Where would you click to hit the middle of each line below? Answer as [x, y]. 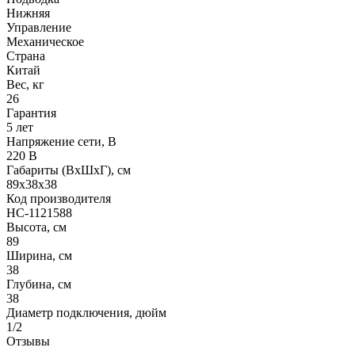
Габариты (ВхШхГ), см [69, 170]
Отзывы [28, 341]
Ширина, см [39, 255]
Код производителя [59, 198]
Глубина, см [39, 284]
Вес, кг [25, 84]
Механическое [45, 41]
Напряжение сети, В [61, 141]
